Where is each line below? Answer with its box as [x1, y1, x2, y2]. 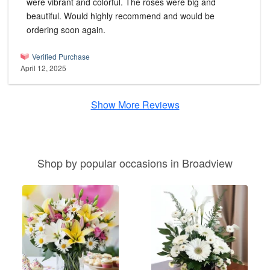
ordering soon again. [27, 24, 105, 36]
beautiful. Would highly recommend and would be [27, 10, 215, 22]
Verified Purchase [32, 51, 90, 62]
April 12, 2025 [20, 63, 66, 74]
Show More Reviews [90, 98, 180, 112]
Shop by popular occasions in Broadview [37, 155, 233, 171]
